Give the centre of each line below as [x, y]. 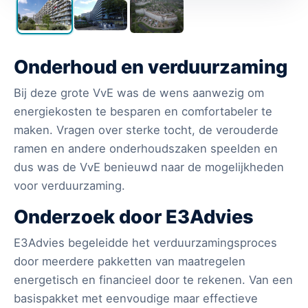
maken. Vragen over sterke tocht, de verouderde [146, 130]
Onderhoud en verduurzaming [151, 67]
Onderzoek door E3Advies [134, 217]
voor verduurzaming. [69, 186]
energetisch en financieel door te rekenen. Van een [153, 280]
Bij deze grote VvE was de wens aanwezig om [139, 93]
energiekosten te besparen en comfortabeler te [143, 112]
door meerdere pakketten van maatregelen [130, 262]
